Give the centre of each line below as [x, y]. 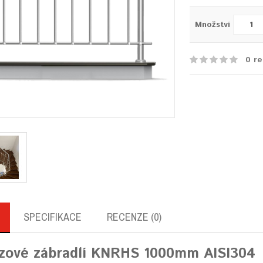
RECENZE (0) [134, 217]
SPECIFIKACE [52, 217]
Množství [213, 24]
